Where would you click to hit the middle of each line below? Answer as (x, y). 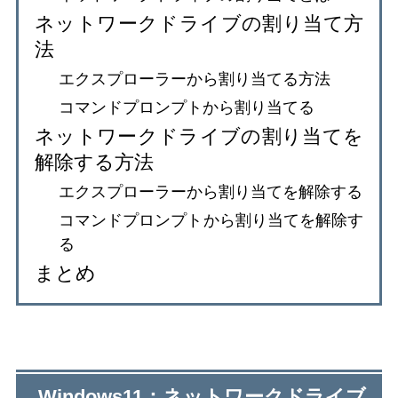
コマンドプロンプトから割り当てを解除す (211, 220)
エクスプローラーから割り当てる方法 (195, 79)
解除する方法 (94, 162)
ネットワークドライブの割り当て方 (199, 23)
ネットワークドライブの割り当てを (199, 136)
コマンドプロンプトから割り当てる (187, 107)
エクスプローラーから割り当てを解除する (211, 191)
